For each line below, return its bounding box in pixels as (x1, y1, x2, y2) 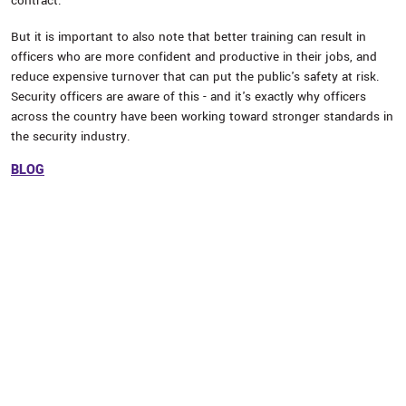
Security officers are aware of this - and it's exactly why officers (11, 88, 366, 105)
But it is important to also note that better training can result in (11, 28, 366, 45)
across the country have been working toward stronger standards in (11, 108, 393, 125)
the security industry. (11, 128, 130, 145)
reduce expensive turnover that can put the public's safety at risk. (11, 68, 380, 85)
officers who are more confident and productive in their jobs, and (11, 48, 377, 65)
